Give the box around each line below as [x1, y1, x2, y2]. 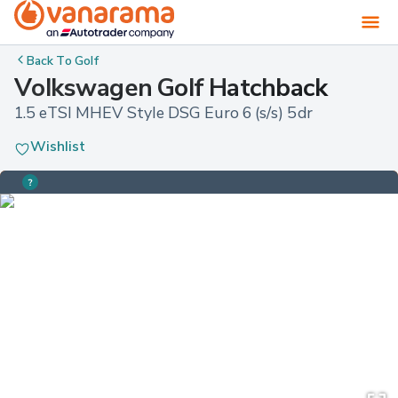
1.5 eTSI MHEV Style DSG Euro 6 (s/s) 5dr [14, 103, 313, 123]
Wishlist [30, 137, 85, 155]
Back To [27, 52, 76, 68]
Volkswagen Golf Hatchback [14, 72, 327, 103]
